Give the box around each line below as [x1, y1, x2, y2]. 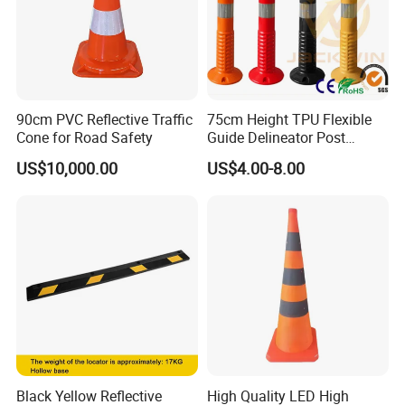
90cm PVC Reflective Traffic [16, 109, 193, 130]
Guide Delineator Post [206, 127, 345, 148]
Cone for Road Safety [16, 127, 154, 148]
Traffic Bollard [206, 146, 297, 166]
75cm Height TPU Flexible [206, 109, 372, 130]
